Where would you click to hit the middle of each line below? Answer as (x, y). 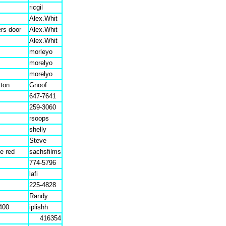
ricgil (36, 7)
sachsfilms (45, 152)
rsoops (39, 118)
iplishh (39, 207)
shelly (38, 129)
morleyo (41, 52)
